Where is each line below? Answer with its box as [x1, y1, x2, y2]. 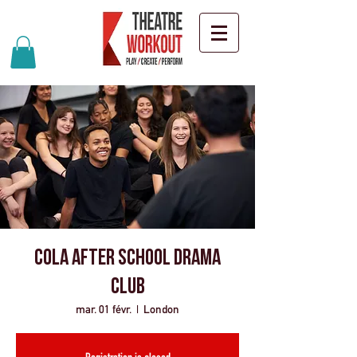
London [143, 302, 179, 316]
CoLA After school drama [34, 247, 221, 270]
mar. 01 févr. [76, 302, 131, 316]
